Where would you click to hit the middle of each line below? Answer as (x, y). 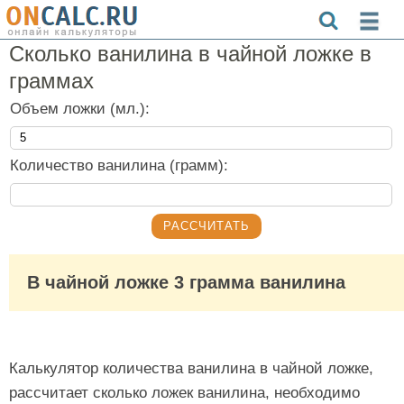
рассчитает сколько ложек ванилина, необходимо (184, 393)
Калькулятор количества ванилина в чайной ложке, (191, 368)
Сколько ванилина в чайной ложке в (190, 54)
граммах (51, 81)
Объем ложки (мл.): (80, 109)
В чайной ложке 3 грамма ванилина (193, 282)
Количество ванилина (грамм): (119, 165)
